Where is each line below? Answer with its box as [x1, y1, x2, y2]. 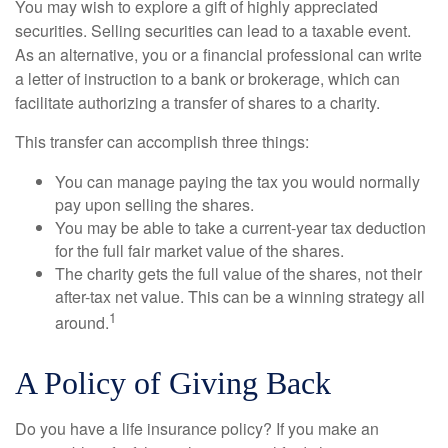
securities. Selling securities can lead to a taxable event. [15, 19, 411, 43]
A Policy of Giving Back [15, 364, 331, 401]
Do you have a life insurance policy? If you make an [15, 416, 379, 440]
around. [55, 311, 109, 335]
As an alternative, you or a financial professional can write [15, 43, 422, 67]
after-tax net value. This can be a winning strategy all [55, 285, 425, 309]
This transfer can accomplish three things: [15, 130, 309, 154]
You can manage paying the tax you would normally [55, 170, 420, 194]
